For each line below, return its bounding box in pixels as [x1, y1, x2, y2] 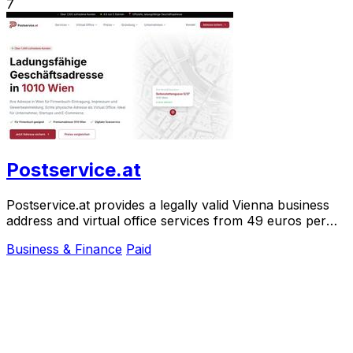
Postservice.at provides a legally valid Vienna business [6, 196, 329, 213]
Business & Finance [6, 240, 122, 257]
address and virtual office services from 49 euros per [6, 212, 326, 229]
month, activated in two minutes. [6, 228, 199, 244]
